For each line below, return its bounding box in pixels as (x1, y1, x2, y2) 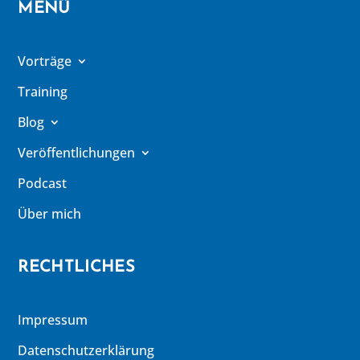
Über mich (18, 205, 82, 223)
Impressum (18, 311, 88, 329)
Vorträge (18, 52, 72, 71)
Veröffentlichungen (18, 144, 136, 162)
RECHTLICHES (18, 254, 135, 279)
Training (18, 83, 68, 101)
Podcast (18, 174, 67, 193)
